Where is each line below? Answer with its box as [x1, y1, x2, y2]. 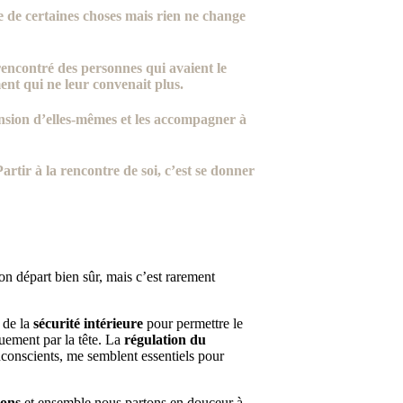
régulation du [123, 331, 206, 347]
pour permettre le [142, 315, 243, 331]
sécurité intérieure [32, 315, 143, 331]
